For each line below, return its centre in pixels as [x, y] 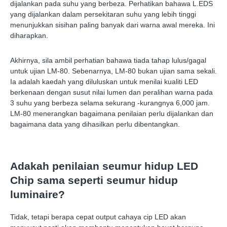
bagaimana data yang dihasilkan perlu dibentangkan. [95, 124]
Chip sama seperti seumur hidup [94, 180]
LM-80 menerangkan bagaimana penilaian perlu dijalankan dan [112, 114]
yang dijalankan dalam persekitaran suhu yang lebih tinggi [103, 14]
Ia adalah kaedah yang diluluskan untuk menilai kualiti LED [104, 82]
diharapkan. [29, 36]
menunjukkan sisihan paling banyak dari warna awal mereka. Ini [112, 25]
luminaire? [37, 195]
